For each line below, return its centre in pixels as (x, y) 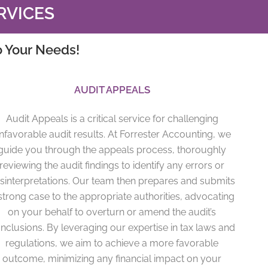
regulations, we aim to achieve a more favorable (112, 243)
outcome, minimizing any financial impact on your (112, 258)
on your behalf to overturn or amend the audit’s (112, 212)
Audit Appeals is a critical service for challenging (112, 118)
